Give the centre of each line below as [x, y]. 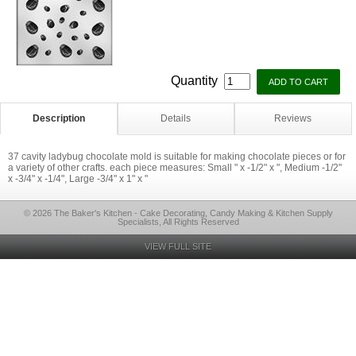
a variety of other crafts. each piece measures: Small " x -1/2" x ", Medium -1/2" [175, 168]
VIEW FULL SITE [178, 246]
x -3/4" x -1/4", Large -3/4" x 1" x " [78, 179]
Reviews [293, 118]
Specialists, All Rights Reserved [178, 222]
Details [176, 118]
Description [58, 118]
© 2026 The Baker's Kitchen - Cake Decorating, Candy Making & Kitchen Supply [178, 213]
